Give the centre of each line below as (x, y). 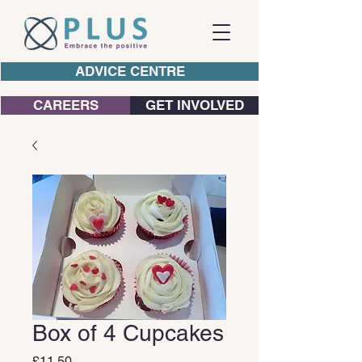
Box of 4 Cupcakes (128, 333)
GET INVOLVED (195, 105)
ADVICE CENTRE (130, 71)
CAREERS (65, 105)
